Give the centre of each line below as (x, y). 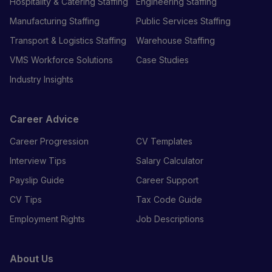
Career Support (167, 180)
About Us (32, 258)
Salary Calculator (170, 160)
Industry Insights (42, 79)
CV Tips (26, 199)
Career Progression (49, 141)
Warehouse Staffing (175, 40)
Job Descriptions (170, 219)
